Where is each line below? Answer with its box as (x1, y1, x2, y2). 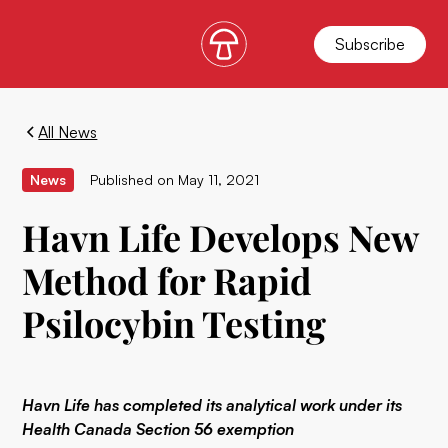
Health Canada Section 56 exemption (22, 419, 295, 439)
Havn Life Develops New (22, 213, 419, 261)
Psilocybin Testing (22, 299, 327, 347)
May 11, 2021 (178, 171, 260, 188)
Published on (90, 171, 175, 188)
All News (38, 122, 98, 142)
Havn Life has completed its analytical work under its (22, 395, 403, 415)
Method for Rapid (22, 256, 313, 304)
